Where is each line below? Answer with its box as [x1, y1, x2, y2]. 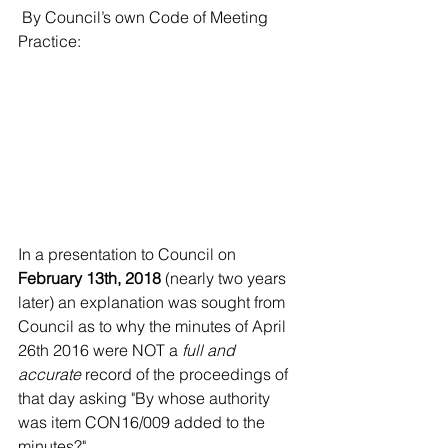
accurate [18, 363, 81, 384]
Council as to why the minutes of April [18, 315, 290, 336]
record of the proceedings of [81, 363, 292, 384]
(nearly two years [161, 267, 290, 288]
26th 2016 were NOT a [18, 339, 182, 360]
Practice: [18, 30, 81, 51]
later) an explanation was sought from [18, 291, 289, 312]
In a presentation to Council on [18, 243, 240, 264]
